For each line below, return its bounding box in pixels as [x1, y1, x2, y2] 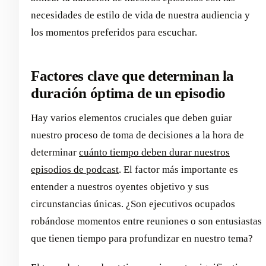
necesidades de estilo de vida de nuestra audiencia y [31, 9, 250, 21]
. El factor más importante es [119, 164, 238, 176]
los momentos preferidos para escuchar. [31, 26, 197, 38]
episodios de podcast [31, 164, 119, 176]
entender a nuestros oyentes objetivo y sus [31, 181, 209, 193]
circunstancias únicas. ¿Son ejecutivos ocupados [31, 198, 235, 210]
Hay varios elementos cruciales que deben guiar [31, 112, 232, 124]
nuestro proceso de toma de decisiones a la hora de [31, 129, 244, 141]
